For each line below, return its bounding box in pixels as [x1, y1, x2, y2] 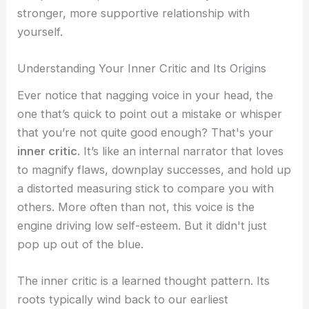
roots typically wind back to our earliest [17, 292, 229, 306]
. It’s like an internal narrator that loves [77, 143, 284, 158]
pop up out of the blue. [17, 237, 144, 251]
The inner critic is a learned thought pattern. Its [17, 273, 270, 288]
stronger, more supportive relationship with [17, 6, 250, 20]
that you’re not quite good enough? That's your [17, 125, 274, 139]
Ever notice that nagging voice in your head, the [17, 88, 274, 102]
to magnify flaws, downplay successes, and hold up [17, 162, 292, 177]
